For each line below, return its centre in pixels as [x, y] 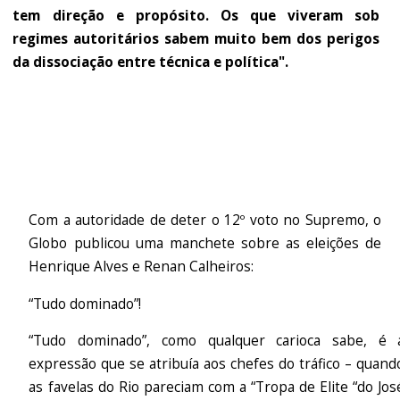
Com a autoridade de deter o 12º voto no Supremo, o [205, 221]
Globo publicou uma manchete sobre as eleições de [205, 244]
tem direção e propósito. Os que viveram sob [196, 16]
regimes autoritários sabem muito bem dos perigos [196, 39]
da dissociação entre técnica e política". [151, 62]
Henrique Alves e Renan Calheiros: [142, 267]
